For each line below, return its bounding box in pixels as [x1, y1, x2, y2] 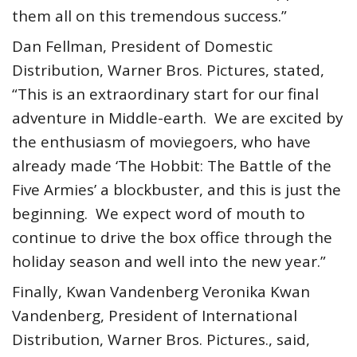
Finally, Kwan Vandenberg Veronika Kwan [12, 281, 310, 303]
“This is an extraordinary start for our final [12, 84, 319, 105]
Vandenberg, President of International [12, 305, 297, 327]
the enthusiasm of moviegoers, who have [12, 131, 311, 153]
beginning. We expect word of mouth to [12, 203, 305, 225]
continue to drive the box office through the [12, 227, 332, 249]
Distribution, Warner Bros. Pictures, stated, [12, 60, 324, 81]
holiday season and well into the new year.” [12, 251, 326, 273]
